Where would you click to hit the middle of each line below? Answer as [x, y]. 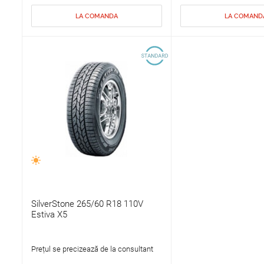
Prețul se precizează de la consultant [92, 249]
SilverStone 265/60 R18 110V [87, 204]
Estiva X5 [49, 215]
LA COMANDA [96, 16]
